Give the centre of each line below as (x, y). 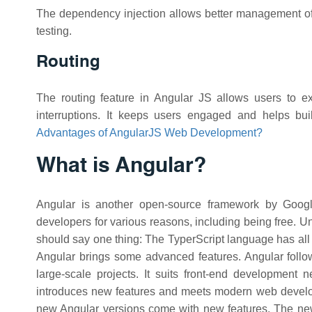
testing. (54, 31)
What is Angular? (121, 166)
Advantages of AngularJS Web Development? (149, 133)
